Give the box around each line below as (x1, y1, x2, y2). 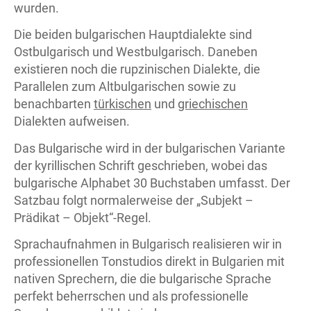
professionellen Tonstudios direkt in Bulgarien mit (14, 254, 285, 269)
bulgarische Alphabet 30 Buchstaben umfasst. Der (14, 175, 290, 190)
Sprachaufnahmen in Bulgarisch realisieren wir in (14, 237, 282, 251)
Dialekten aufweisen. (14, 114, 130, 128)
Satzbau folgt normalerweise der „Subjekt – (14, 192, 253, 208)
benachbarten (14, 96, 94, 111)
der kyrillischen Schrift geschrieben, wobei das (14, 158, 267, 173)
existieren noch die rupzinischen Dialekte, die (14, 62, 260, 76)
